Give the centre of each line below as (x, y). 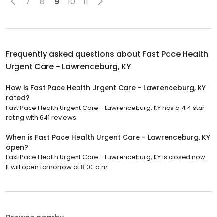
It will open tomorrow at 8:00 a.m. (57, 167)
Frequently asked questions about (74, 54)
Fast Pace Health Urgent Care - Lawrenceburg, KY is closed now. (106, 157)
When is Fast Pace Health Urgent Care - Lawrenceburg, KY (108, 137)
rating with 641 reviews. (42, 118)
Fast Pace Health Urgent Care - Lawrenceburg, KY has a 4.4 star (105, 108)
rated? (18, 98)
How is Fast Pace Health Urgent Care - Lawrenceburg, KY (106, 88)
